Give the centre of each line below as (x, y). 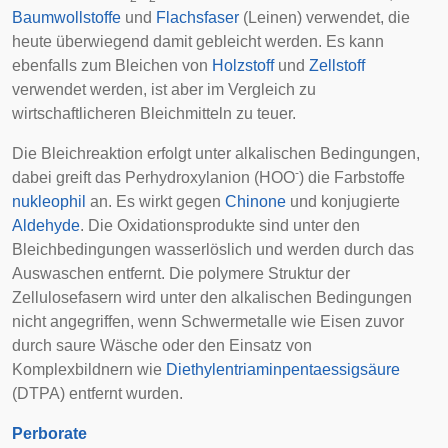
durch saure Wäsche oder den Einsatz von (162, 345)
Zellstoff (337, 65)
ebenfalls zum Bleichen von (112, 65)
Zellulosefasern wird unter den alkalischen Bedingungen (212, 297)
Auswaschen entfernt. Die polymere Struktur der (181, 273)
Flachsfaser (197, 17)
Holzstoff (243, 65)
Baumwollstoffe (66, 17)
